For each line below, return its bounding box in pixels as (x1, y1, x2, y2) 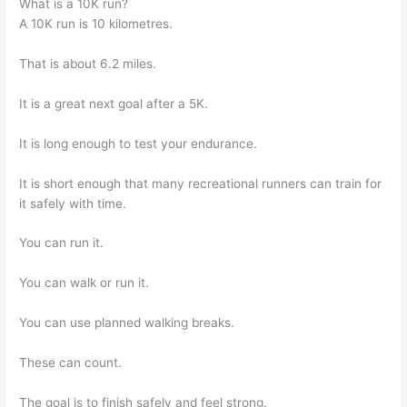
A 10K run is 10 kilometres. (19, 16, 174, 31)
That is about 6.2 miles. (19, 55, 157, 71)
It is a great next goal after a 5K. (19, 95, 209, 111)
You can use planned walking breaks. (19, 315, 235, 331)
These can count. (19, 355, 123, 370)
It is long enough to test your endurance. (19, 135, 258, 151)
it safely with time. (19, 195, 127, 211)
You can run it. (19, 235, 104, 251)
